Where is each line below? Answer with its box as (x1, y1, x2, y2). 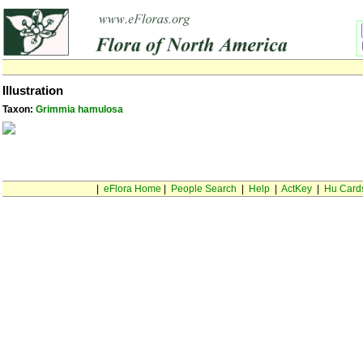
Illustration (2, 84, 63, 97)
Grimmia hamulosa (36, 104, 123, 115)
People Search (170, 183, 237, 194)
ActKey (280, 183, 312, 194)
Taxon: (2, 104, 36, 115)
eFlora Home (103, 183, 161, 194)
